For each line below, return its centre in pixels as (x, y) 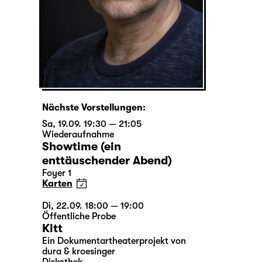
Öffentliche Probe (79, 217)
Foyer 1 (57, 173)
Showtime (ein (82, 147)
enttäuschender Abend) (107, 161)
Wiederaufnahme (78, 135)
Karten (57, 184)
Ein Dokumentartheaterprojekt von (114, 241)
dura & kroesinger (79, 252)
